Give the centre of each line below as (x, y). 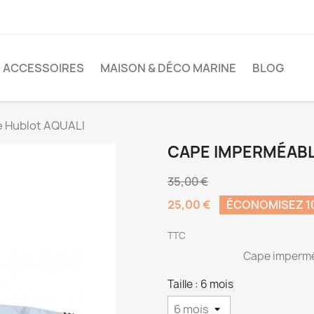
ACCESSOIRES (43, 68)
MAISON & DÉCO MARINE (168, 68)
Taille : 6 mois (200, 284)
